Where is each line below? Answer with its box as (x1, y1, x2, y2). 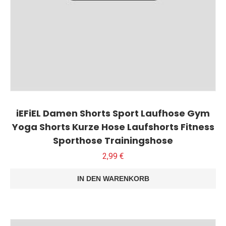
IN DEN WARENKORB (77, 174, 149, 183)
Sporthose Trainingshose (53, 134, 173, 147)
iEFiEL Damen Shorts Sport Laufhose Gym (16, 106, 210, 120)
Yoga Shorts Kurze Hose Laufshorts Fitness (12, 120, 214, 133)
